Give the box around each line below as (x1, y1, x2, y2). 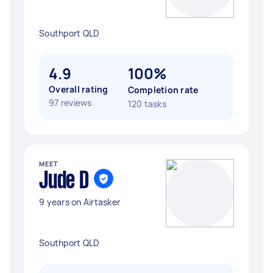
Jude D (39, 171, 89, 193)
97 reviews (49, 97, 92, 108)
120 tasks (127, 98, 166, 110)
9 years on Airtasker (39, 196, 120, 208)
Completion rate (127, 84, 199, 96)
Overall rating (49, 83, 108, 95)
